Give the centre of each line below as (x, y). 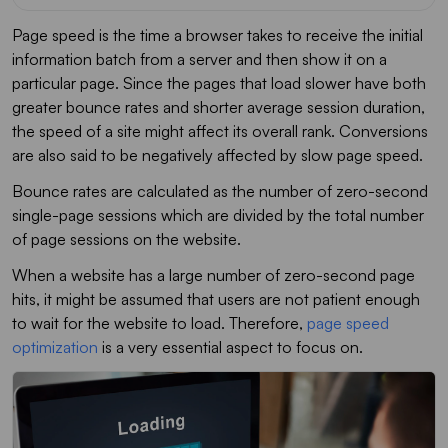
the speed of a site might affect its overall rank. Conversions (220, 130)
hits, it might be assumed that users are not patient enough (216, 298)
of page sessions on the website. (126, 238)
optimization (55, 346)
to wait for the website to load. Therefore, (159, 322)
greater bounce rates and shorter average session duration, (218, 106)
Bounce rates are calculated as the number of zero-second (220, 190)
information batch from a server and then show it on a (199, 58)
